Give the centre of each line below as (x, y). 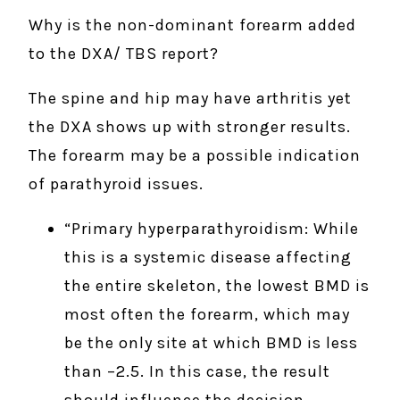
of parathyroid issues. (116, 183)
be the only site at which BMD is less (211, 342)
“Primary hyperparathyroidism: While (212, 228)
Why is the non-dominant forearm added (192, 25)
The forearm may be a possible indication (195, 155)
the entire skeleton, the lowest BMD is (217, 285)
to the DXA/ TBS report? (124, 53)
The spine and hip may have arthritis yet (190, 98)
